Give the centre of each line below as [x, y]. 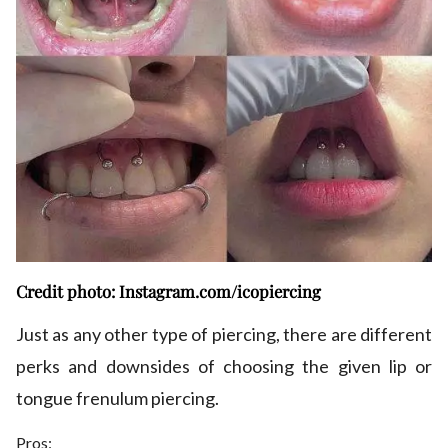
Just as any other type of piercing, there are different [224, 333]
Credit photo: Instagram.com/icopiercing [168, 290]
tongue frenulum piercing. [117, 397]
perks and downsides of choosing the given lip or [224, 365]
